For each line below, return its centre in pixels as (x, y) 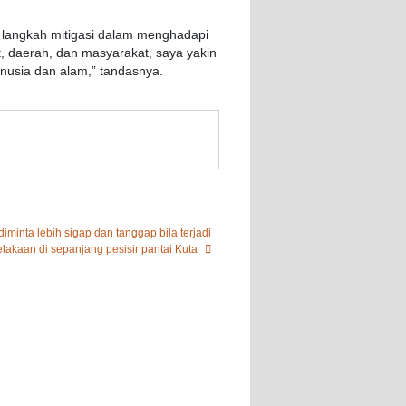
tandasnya (130, 72)
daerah (29, 53)
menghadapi (173, 35)
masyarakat (115, 53)
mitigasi (72, 35)
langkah (24, 35)
